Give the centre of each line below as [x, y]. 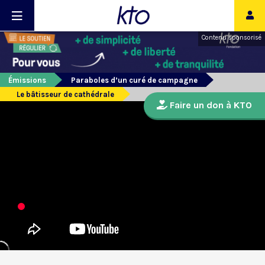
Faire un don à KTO [210, 105]
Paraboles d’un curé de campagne [134, 80]
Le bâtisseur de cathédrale [65, 95]
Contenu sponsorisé [232, 38]
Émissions [27, 80]
